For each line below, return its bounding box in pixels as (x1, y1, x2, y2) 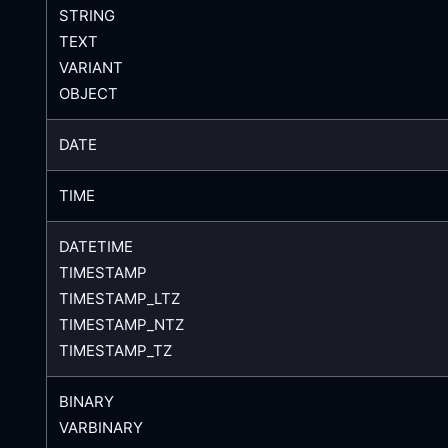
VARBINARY (59, 417, 143, 437)
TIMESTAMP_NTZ (59, 314, 184, 334)
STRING (59, 5, 115, 25)
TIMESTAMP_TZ (59, 340, 172, 360)
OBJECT (59, 83, 118, 103)
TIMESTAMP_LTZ (59, 288, 180, 308)
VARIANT (59, 57, 123, 77)
